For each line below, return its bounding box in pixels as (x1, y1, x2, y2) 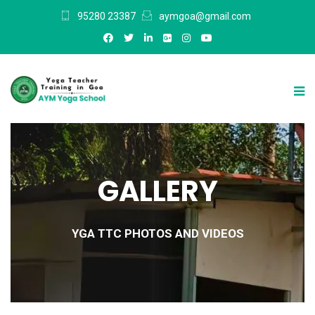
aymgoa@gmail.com (158, 11, 251, 22)
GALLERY (97, 171, 218, 211)
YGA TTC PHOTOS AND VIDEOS (71, 226, 244, 240)
